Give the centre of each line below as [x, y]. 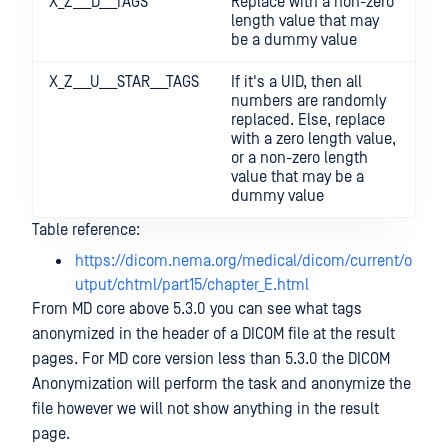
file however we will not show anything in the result [205, 408]
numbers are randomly [308, 100]
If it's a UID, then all [296, 81]
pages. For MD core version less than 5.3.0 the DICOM [211, 358]
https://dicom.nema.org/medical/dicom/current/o [243, 260]
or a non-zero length [299, 157]
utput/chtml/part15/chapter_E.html [192, 284]
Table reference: [86, 229]
